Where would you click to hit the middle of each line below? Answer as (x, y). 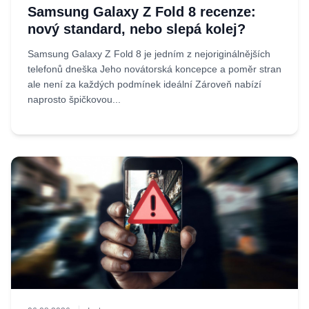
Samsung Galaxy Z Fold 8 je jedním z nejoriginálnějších (149, 54)
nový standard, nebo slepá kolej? (137, 29)
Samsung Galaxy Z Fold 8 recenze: (142, 12)
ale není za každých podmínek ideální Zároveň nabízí (144, 84)
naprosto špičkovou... (74, 99)
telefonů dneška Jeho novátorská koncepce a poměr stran (154, 69)
